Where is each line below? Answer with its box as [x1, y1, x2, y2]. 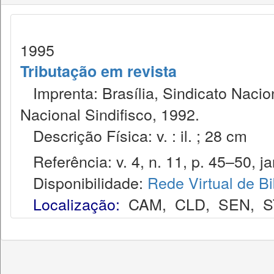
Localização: [33, 193, 120, 215]
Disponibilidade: [20, 171, 147, 193]
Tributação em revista [20, 60, 177, 82]
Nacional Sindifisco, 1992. [20, 103, 199, 125]
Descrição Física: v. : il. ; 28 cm [20, 124, 247, 146]
